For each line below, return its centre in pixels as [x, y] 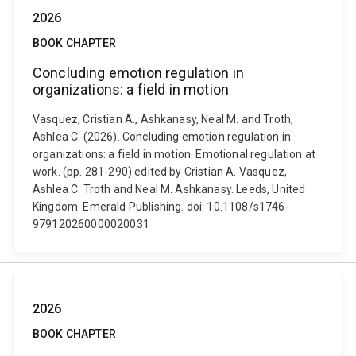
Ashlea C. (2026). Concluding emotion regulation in [162, 137]
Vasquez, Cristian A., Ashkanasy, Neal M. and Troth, [163, 119]
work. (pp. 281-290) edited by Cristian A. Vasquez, [160, 172]
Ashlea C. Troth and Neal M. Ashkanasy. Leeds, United [169, 189]
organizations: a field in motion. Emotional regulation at [174, 154]
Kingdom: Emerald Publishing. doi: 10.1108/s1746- [161, 207]
